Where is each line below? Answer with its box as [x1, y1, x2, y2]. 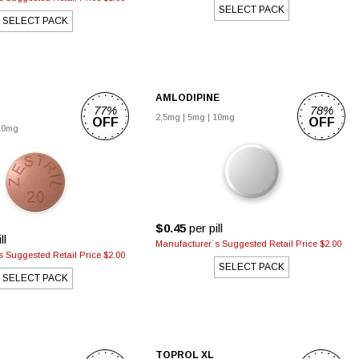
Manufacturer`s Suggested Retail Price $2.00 [155, 239, 341, 248]
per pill [186, 221, 223, 235]
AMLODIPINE [155, 92, 220, 103]
